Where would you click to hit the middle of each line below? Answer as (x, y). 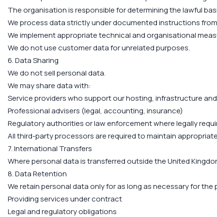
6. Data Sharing (33, 60)
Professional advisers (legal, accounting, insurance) (95, 111)
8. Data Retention (37, 174)
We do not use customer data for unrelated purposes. (99, 48)
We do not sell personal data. (57, 73)
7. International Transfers (50, 148)
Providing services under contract (65, 199)
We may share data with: (49, 85)
